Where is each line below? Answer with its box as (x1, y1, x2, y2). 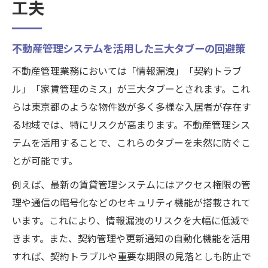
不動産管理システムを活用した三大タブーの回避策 (12, 43, 245, 55)
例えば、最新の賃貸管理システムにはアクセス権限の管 (12, 179, 251, 191)
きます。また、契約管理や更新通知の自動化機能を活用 (12, 233, 250, 245)
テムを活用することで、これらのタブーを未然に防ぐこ (12, 138, 251, 149)
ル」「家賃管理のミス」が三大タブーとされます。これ (12, 84, 250, 95)
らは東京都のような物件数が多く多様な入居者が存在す (12, 102, 251, 113)
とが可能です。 (12, 156, 78, 167)
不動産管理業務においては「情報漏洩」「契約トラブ (12, 66, 242, 77)
